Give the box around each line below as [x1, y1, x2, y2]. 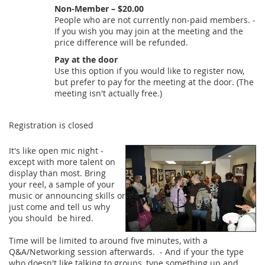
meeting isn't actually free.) [54, 88, 162, 99]
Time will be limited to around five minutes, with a [9, 235, 208, 247]
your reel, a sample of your [9, 179, 115, 190]
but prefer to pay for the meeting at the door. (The [54, 76, 254, 88]
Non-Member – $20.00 [54, 3, 144, 15]
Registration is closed [9, 119, 93, 131]
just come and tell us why [9, 201, 110, 213]
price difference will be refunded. [54, 37, 188, 49]
